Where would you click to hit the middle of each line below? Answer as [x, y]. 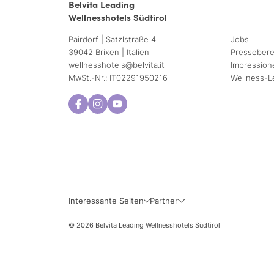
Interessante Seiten [106, 201]
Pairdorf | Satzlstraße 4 [112, 39]
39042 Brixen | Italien [109, 52]
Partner [164, 201]
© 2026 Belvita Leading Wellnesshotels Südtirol [144, 225]
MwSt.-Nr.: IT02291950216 [118, 78]
